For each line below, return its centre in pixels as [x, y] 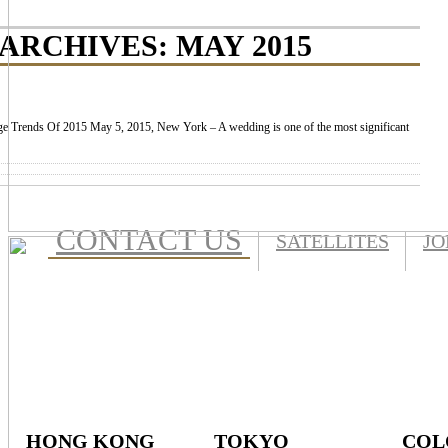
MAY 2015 [244, 46]
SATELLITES [332, 241]
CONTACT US [149, 240]
